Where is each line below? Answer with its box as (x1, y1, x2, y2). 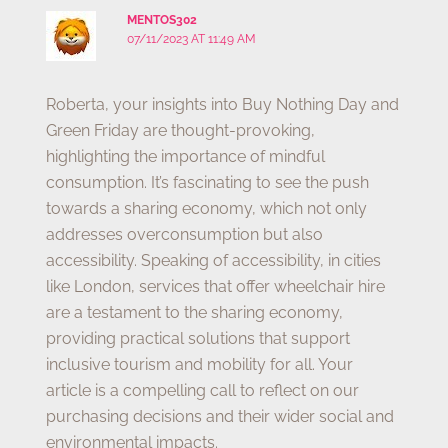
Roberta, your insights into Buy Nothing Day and (46, 94, 400, 114)
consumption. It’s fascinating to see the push (46, 172, 370, 192)
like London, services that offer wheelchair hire (46, 276, 386, 296)
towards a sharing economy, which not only (46, 198, 368, 218)
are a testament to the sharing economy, (46, 302, 344, 322)
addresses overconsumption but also (46, 224, 324, 244)
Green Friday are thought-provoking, (46, 120, 316, 140)
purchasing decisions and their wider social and (46, 406, 395, 426)
